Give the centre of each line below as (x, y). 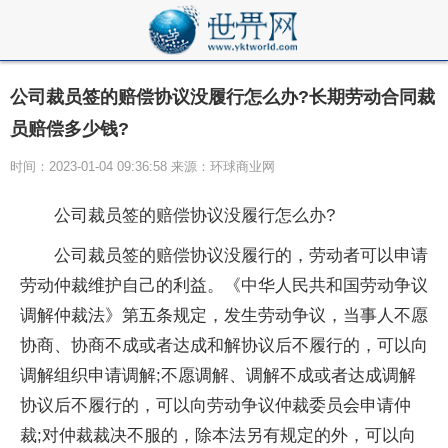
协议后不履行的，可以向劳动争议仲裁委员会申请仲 (215, 405)
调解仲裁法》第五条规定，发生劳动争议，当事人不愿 (224, 315)
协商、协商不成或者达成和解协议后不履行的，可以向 (224, 345)
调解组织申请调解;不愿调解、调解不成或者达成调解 (218, 375)
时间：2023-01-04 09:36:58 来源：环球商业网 (142, 166)
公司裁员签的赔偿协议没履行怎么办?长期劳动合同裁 (222, 97)
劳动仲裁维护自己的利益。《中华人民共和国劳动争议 (224, 285)
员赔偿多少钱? (69, 129)
